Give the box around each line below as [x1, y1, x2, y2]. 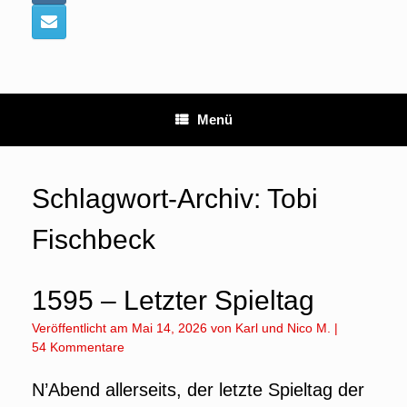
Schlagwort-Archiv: [32, 184, 267, 213]
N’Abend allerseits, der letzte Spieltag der [32, 380, 364, 400]
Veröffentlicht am [39, 321, 132, 335]
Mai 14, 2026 [132, 321, 207, 335]
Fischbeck [32, 224, 155, 254]
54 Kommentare [32, 340, 124, 354]
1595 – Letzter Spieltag [32, 285, 314, 315]
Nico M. [287, 321, 331, 335]
